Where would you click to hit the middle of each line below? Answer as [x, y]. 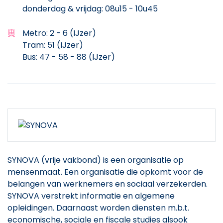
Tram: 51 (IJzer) [53, 45]
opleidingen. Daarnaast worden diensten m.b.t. [98, 208]
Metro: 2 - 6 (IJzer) [59, 33]
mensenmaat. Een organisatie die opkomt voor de [105, 172]
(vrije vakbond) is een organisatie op [111, 160]
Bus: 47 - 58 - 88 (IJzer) [69, 57]
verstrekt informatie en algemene [107, 196]
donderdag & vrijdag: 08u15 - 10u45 [90, 9]
